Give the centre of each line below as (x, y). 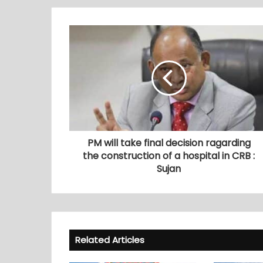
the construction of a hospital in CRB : (169, 156)
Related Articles (110, 240)
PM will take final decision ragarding (169, 143)
